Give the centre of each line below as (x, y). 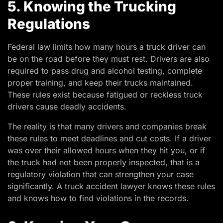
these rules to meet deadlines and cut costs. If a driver (109, 139)
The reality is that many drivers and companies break (107, 127)
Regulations (49, 24)
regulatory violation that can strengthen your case (101, 174)
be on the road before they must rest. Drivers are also (109, 59)
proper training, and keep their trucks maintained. (100, 83)
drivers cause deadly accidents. (67, 107)
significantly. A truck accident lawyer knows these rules (111, 186)
